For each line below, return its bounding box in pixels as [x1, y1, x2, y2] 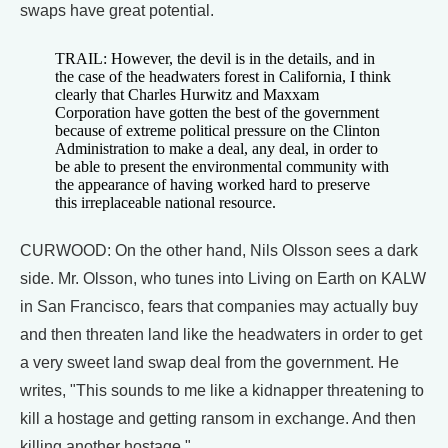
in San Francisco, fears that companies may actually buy [20, 298, 418, 315]
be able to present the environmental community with [55, 158, 389, 175]
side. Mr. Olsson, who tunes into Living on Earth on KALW [20, 270, 426, 287]
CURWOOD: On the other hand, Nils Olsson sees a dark [20, 242, 418, 259]
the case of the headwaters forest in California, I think [55, 68, 391, 85]
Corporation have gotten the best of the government [55, 104, 379, 121]
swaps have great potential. [20, 2, 214, 19]
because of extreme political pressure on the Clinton [55, 122, 380, 139]
